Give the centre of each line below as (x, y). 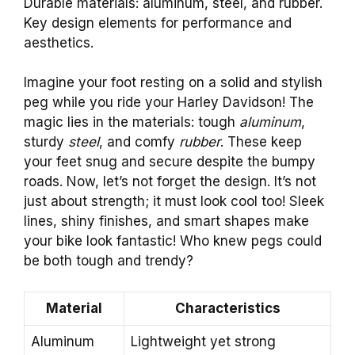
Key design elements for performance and (158, 23)
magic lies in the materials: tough (132, 122)
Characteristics (227, 308)
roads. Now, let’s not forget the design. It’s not (170, 182)
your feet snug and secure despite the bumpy (170, 162)
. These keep (261, 142)
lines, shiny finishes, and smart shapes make (166, 221)
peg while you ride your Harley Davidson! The (169, 103)
